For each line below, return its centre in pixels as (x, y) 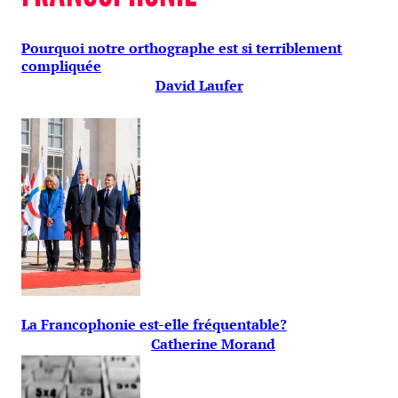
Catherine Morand (213, 344)
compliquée (61, 66)
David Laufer (199, 86)
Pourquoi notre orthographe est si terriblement (182, 48)
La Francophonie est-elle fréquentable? (154, 325)
